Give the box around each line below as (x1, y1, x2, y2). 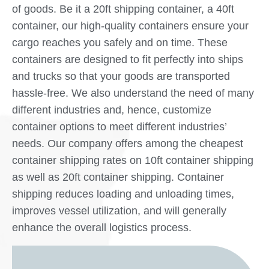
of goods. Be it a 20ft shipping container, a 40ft (12, 3, 234, 15)
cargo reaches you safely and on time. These (12, 37, 228, 49)
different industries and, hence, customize (12, 104, 211, 116)
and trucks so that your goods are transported (12, 70, 230, 82)
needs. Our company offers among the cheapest (12, 138, 243, 150)
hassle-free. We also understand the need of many (12, 87, 254, 99)
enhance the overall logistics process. (12, 222, 192, 234)
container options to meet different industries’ (12, 121, 226, 133)
